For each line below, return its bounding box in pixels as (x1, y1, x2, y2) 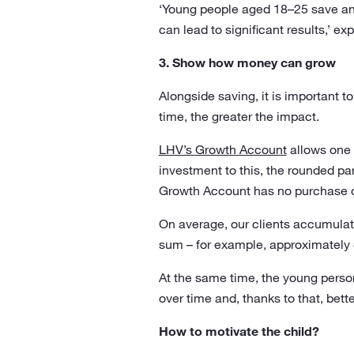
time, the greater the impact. (158, 108, 319, 124)
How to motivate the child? (158, 323, 319, 339)
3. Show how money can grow (158, 55, 336, 70)
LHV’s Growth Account (158, 141, 287, 157)
